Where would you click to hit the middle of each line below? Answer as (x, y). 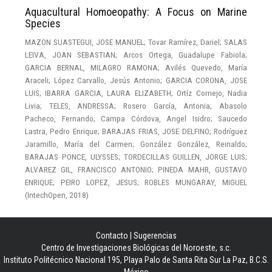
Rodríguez (231, 131)
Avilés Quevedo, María (206, 67)
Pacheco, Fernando (59, 118)
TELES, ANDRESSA (82, 105)
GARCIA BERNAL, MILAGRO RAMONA (91, 67)
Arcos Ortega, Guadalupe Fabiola (185, 54)
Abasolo (233, 105)
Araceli (37, 80)
